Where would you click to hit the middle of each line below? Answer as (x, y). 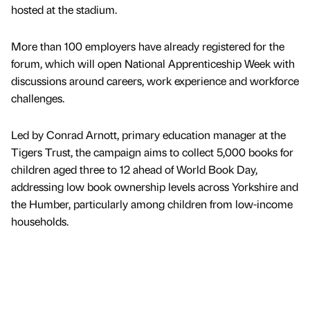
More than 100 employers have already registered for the (148, 46)
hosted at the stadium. (64, 9)
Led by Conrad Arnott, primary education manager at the (148, 134)
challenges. (39, 98)
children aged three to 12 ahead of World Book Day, (134, 169)
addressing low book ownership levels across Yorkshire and (155, 186)
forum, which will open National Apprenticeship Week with (153, 63)
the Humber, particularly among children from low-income (152, 203)
